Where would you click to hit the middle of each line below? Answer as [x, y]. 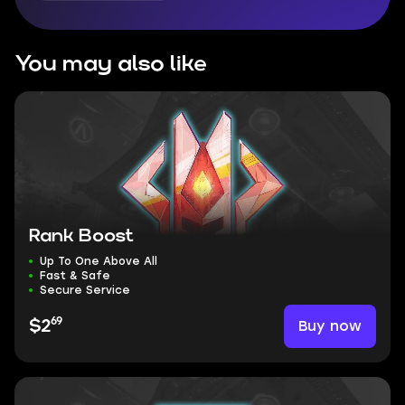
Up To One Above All [99, 261]
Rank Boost [81, 236]
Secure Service [85, 290]
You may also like [111, 64]
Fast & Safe [75, 276]
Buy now [330, 326]
